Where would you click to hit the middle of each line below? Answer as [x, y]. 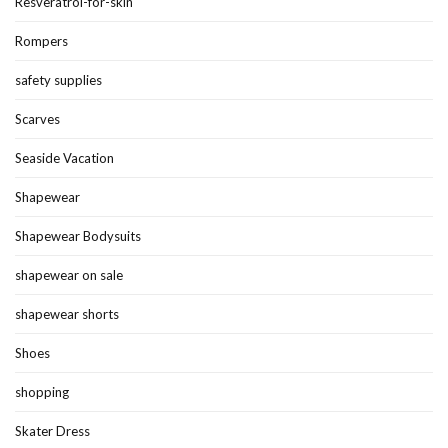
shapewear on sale [69, 274]
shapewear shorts [67, 313]
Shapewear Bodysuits [78, 235]
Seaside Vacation [64, 157]
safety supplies [58, 79]
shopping [42, 391]
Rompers [41, 40]
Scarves [37, 118]
